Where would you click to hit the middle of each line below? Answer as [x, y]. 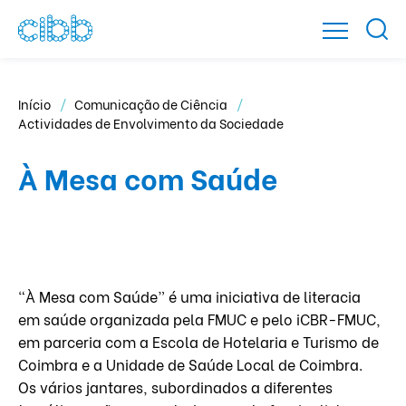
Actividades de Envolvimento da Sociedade [151, 123]
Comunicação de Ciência [152, 104]
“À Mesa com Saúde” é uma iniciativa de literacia [189, 296]
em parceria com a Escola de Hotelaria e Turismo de [198, 341]
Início [36, 104]
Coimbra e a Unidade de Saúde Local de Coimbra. [190, 364]
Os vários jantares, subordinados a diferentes [175, 387]
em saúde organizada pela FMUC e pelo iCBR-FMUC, [199, 319]
